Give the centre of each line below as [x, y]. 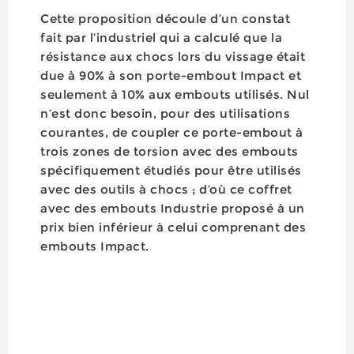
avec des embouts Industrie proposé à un [173, 209]
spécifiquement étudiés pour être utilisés [171, 171]
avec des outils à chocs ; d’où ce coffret [166, 190]
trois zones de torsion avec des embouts [169, 152]
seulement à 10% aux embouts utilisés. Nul [175, 95]
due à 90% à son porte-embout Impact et [171, 76]
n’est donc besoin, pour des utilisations [166, 114]
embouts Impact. [95, 247]
